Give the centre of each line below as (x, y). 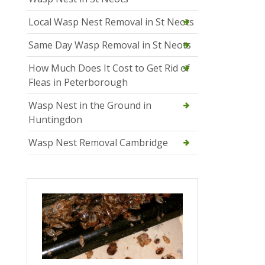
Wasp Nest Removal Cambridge (98, 143)
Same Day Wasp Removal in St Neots (110, 45)
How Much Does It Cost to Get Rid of (109, 68)
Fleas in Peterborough (78, 83)
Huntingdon (55, 120)
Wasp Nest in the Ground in (90, 106)
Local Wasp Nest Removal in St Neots (111, 22)
